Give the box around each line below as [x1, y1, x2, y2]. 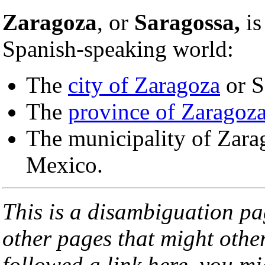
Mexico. [26, 151, 103, 177]
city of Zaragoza [68, 72, 220, 98]
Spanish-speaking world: [2, 35, 234, 62]
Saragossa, [134, 9, 240, 35]
